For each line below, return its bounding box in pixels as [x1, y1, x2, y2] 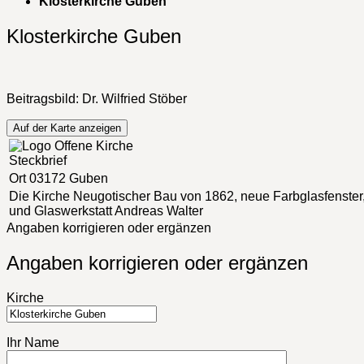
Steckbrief [9, 153, 67, 167]
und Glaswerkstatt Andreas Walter [9, 203, 203, 218]
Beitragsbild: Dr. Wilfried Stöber [6, 91, 187, 106]
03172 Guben [26, 171, 108, 185]
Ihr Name [6, 335, 59, 349]
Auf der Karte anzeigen [13, 121, 121, 134]
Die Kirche [9, 188, 70, 203]
